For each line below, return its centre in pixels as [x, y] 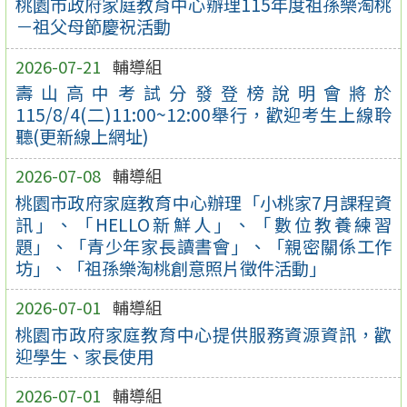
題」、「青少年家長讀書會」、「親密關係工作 [203, 246]
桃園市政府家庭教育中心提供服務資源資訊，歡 [203, 334]
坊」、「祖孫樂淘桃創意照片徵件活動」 [170, 268]
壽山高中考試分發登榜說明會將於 [203, 93]
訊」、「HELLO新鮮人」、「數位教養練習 [203, 224]
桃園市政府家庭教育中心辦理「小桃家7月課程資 [203, 202]
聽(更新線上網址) [82, 137]
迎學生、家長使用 [84, 356]
